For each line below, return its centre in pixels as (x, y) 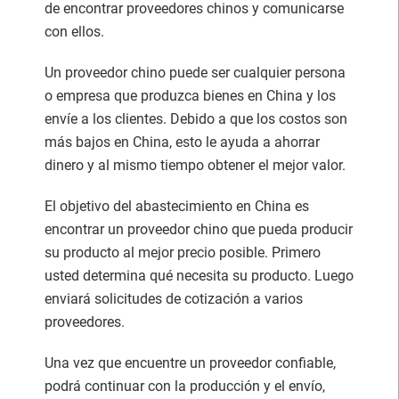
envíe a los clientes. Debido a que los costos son (196, 118)
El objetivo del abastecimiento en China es (177, 206)
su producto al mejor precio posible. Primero (183, 252)
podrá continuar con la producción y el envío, (185, 386)
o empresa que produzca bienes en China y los (190, 95)
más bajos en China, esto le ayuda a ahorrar (182, 142)
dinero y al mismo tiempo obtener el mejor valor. (195, 165)
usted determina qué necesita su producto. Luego (199, 275)
